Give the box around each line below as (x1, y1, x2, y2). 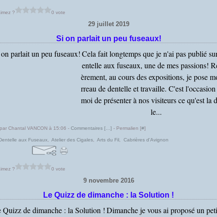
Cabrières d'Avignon (124, 137, 169, 142)
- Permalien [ (112, 125, 141, 131)
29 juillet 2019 (88, 20, 129, 28)
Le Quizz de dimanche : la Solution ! (43, 191, 174, 199)
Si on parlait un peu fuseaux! (56, 34, 161, 43)
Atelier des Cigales (51, 137, 93, 142)
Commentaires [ (71, 125, 106, 131)
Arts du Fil (97, 137, 119, 142)
